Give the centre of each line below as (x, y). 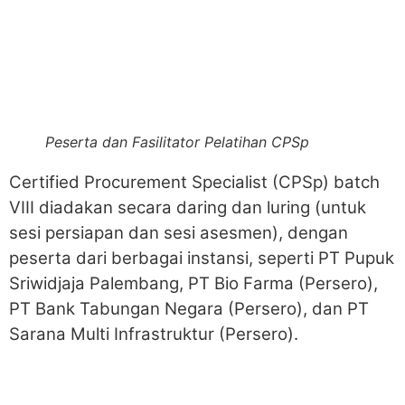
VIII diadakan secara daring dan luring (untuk (188, 207)
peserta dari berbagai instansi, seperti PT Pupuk (202, 258)
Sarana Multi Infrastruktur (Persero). (154, 334)
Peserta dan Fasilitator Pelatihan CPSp (177, 141)
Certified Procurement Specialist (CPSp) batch (194, 182)
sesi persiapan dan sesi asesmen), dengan (179, 232)
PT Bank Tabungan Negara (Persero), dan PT (189, 308)
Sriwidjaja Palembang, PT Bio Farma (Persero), (193, 283)
